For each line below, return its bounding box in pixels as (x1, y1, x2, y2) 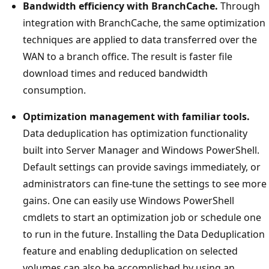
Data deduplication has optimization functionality (23, 126, 247, 140)
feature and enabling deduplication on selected (23, 244, 238, 258)
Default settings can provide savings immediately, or (23, 160, 261, 174)
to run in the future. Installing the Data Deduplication (23, 227, 265, 241)
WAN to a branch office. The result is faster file (23, 49, 232, 63)
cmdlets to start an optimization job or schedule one (23, 210, 261, 224)
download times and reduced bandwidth (23, 66, 208, 80)
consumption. (23, 83, 86, 97)
